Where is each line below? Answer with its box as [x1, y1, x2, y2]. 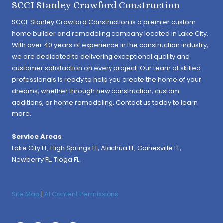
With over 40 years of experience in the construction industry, [12, 40, 208, 50]
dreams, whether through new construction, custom [12, 86, 179, 96]
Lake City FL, [12, 143, 50, 153]
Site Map [12, 189, 40, 199]
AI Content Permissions [44, 189, 118, 199]
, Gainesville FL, [134, 143, 181, 153]
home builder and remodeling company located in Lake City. [12, 29, 208, 39]
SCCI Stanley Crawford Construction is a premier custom [12, 17, 196, 27]
